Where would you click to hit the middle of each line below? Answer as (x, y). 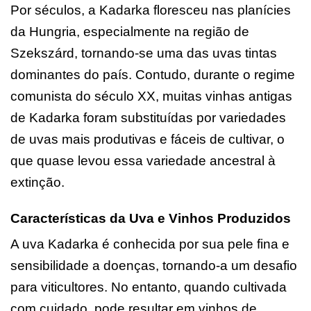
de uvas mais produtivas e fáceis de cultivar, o (148, 139)
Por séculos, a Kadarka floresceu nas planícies (151, 10)
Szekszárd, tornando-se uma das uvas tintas (144, 53)
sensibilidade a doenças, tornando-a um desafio (154, 265)
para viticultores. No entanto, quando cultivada (149, 287)
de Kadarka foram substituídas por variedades (148, 117)
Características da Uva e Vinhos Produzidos (151, 218)
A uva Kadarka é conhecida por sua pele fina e (150, 244)
